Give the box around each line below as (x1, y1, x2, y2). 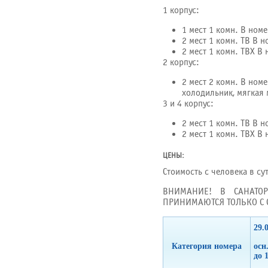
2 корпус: (163, 57, 199, 68)
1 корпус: (163, 5, 199, 16)
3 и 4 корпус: (163, 98, 214, 109)
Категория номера (172, 242, 242, 251)
